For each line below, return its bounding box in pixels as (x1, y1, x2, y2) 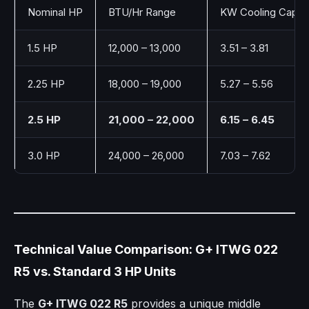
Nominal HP (28, 6, 83, 19)
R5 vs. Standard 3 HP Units (14, 264, 176, 279)
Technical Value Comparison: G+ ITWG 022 (14, 242, 278, 257)
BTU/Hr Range (108, 6, 176, 19)
